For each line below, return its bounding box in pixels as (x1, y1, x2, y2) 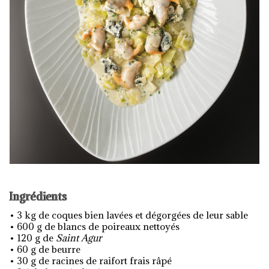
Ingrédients (10, 190, 67, 204)
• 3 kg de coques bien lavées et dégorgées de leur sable (10, 209, 248, 221)
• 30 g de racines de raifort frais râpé (10, 255, 172, 267)
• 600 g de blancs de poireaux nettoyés (10, 220, 180, 232)
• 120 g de (10, 232, 56, 244)
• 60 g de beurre (10, 243, 80, 255)
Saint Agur (56, 232, 102, 244)
